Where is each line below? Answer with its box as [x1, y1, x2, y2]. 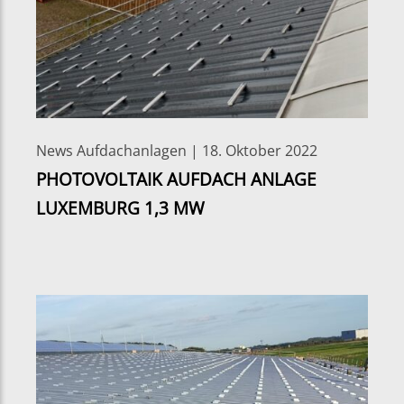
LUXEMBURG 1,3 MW [36, 195, 205, 220]
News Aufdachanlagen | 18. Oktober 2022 [36, 140, 317, 161]
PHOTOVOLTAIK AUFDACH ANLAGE [36, 166, 317, 191]
